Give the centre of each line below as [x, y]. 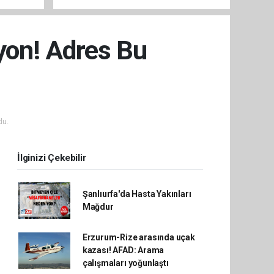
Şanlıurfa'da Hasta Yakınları [137, 194]
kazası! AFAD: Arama [123, 250]
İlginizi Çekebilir [52, 158]
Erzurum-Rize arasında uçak [139, 238]
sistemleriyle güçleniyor [112, 8]
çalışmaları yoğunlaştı [125, 263]
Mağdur [98, 207]
